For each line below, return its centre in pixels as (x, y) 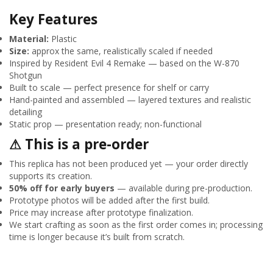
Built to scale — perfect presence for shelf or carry (109, 88)
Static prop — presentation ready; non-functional (105, 124)
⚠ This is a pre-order (79, 144)
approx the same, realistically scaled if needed (121, 51)
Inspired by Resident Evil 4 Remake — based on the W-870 (124, 63)
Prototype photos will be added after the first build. (109, 200)
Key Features (53, 19)
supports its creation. (51, 176)
